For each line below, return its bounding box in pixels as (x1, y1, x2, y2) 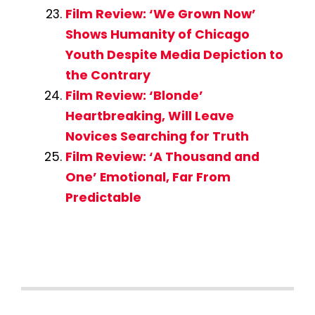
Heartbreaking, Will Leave (65, 108, 234, 125)
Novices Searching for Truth (65, 128, 249, 146)
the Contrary (65, 67, 150, 84)
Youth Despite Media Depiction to (65, 46, 283, 64)
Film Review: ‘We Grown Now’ (65, 6, 256, 23)
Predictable (65, 189, 141, 207)
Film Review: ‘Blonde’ (65, 87, 203, 105)
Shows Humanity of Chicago (65, 26, 250, 44)
